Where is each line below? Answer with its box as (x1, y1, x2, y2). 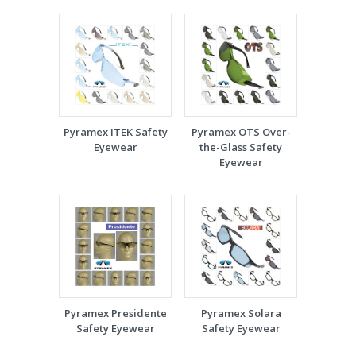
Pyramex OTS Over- (191, 125, 291, 139)
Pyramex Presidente (64, 306, 167, 320)
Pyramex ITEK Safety (63, 125, 168, 139)
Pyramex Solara (200, 306, 281, 320)
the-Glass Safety (199, 140, 282, 154)
